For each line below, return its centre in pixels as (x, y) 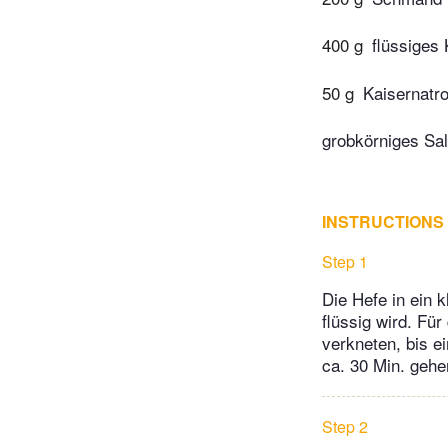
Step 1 (345, 262)
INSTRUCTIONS (383, 222)
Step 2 (345, 427)
